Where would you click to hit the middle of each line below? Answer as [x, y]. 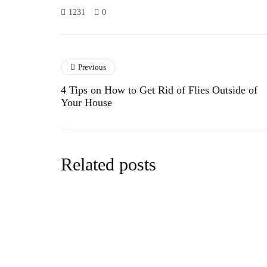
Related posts [108, 164]
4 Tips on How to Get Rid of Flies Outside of [159, 90]
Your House [86, 103]
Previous [92, 67]
